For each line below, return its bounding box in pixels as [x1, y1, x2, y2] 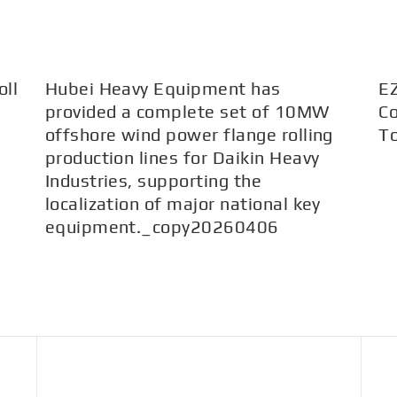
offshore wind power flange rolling [44, 124, 333, 144]
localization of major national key [44, 193, 321, 214]
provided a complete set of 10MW [44, 101, 330, 121]
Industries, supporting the [44, 170, 262, 191]
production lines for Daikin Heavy [44, 147, 320, 167]
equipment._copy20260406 [44, 216, 279, 237]
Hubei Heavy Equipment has [44, 78, 281, 98]
